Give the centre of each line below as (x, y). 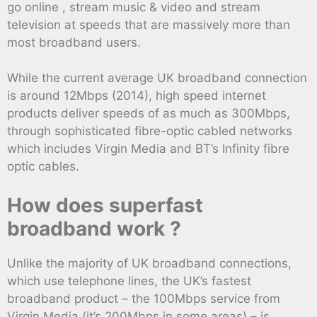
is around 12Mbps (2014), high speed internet (137, 96)
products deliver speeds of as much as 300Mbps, (149, 114)
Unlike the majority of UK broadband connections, (149, 263)
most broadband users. (74, 42)
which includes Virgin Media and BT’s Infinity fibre (148, 149)
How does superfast (105, 205)
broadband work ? (94, 228)
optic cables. (43, 167)
